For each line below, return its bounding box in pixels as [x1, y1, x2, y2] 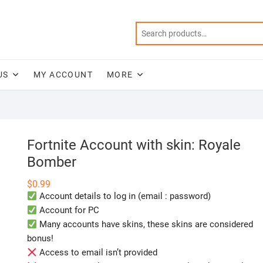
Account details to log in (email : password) [37, 191, 211, 201]
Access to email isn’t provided [37, 247, 158, 258]
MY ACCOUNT [33, 70, 93, 79]
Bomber [27, 154, 76, 170]
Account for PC [37, 205, 100, 215]
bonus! [27, 233, 53, 244]
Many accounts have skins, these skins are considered [37, 219, 254, 230]
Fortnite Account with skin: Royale [27, 137, 241, 153]
